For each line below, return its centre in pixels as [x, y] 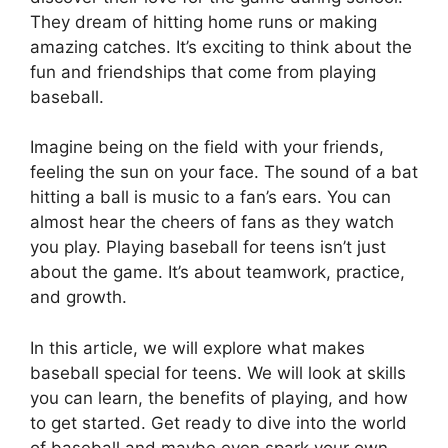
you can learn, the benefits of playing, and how [219, 397]
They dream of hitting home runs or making [203, 21]
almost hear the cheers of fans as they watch [212, 222]
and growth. [78, 297]
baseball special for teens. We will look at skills [218, 372]
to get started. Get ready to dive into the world [218, 422]
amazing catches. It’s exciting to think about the [221, 46]
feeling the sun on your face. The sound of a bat [224, 172]
